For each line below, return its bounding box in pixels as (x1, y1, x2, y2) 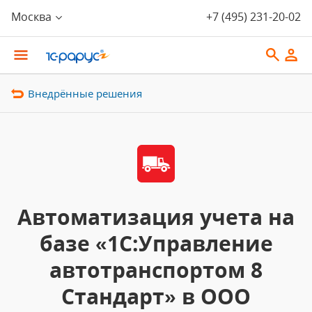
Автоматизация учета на (17, 203, 295, 231)
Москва (11, 9, 52, 24)
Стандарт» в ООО (61, 282, 251, 311)
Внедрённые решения (28, 86, 142, 100)
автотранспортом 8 (49, 256, 263, 284)
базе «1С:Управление (39, 229, 273, 258)
